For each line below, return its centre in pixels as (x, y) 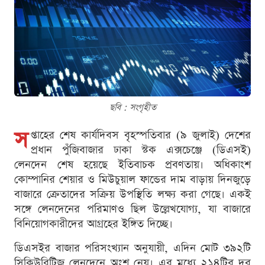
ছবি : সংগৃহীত (132, 107)
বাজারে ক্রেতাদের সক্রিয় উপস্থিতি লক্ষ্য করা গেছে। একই (132, 194)
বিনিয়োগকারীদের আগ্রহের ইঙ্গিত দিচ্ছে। (93, 224)
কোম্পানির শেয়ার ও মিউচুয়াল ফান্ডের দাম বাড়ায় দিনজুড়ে (132, 179)
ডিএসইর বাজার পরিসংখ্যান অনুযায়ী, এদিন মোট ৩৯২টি (132, 248)
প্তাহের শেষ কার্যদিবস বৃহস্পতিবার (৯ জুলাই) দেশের (141, 135)
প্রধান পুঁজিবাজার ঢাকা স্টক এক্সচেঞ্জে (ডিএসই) (141, 150)
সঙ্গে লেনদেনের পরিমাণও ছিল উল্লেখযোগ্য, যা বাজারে (132, 209)
